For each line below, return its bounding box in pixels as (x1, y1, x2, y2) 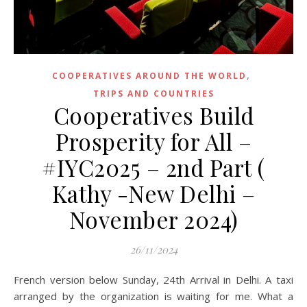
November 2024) (69, 204, 238, 234)
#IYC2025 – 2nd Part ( (42, 151, 265, 182)
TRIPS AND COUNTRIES (93, 87, 214, 99)
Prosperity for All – (56, 125, 251, 156)
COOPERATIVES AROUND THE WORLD (52, 69, 247, 82)
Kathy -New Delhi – (51, 177, 256, 208)
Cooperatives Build (53, 99, 254, 130)
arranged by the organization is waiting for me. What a (14, 288, 293, 303)
